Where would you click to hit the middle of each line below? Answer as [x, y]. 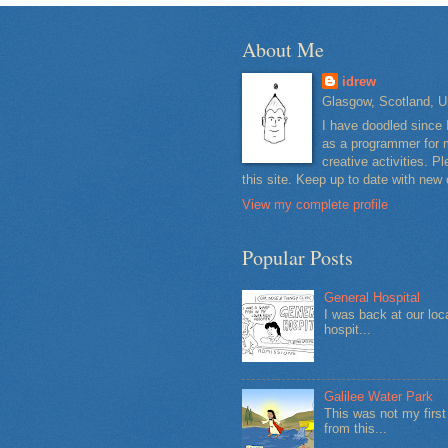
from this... [356, 429]
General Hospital [372, 297]
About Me [283, 49]
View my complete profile [315, 204]
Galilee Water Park [379, 396]
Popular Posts [297, 257]
